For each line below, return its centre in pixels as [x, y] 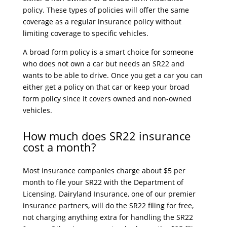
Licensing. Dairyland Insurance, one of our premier [109, 194]
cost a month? [59, 147]
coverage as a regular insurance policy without [102, 22]
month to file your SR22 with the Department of [103, 182]
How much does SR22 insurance [106, 136]
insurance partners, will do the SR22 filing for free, [108, 205]
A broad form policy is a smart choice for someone [108, 52]
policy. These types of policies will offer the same [106, 10]
